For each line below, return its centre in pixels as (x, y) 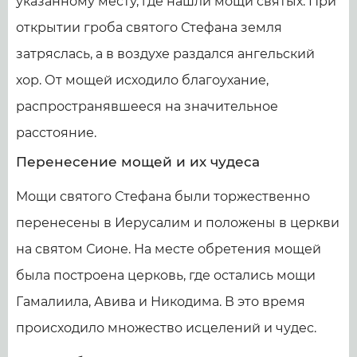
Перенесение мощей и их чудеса (138, 161)
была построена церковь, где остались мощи (166, 275)
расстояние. (56, 132)
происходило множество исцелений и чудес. (166, 328)
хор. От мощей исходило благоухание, (142, 80)
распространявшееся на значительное (147, 106)
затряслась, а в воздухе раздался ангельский (165, 53)
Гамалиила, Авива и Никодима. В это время (161, 301)
